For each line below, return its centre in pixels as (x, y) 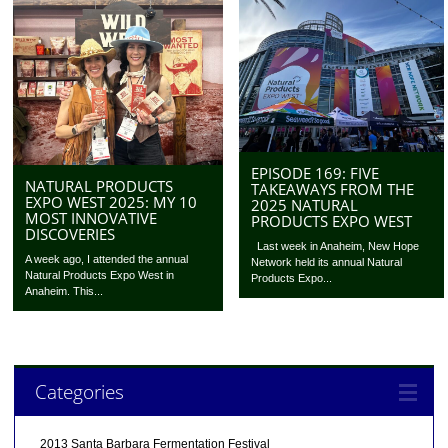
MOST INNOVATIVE (91, 217)
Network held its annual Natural (327, 262)
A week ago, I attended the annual (107, 258)
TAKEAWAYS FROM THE (333, 189)
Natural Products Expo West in (100, 274)
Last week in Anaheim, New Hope (335, 246)
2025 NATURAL (305, 205)
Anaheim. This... (64, 290)
